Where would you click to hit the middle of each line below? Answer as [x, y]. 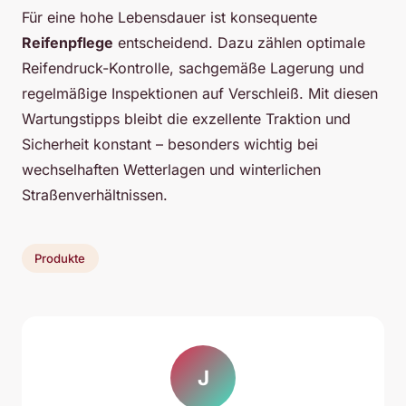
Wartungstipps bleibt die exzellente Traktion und [186, 119]
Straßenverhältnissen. [95, 195]
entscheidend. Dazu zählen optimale [239, 43]
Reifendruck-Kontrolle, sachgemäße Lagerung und [193, 68]
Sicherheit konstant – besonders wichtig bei [170, 145]
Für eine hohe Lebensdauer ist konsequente [169, 18]
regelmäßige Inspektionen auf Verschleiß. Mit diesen [200, 94]
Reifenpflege [68, 43]
